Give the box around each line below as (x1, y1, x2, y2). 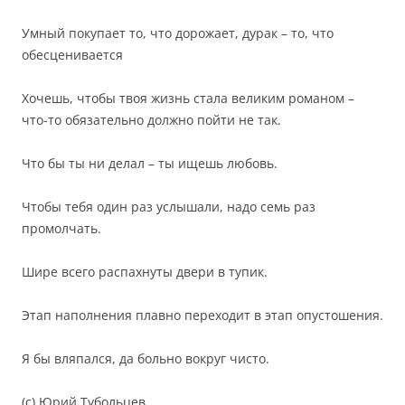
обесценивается (22, 46, 123, 63)
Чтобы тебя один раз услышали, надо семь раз (22, 198, 316, 215)
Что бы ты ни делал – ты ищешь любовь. (22, 155, 278, 172)
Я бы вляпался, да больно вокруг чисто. (22, 350, 269, 367)
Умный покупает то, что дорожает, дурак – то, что (22, 24, 334, 42)
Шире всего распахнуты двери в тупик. (22, 263, 268, 280)
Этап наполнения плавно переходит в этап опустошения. (22, 306, 383, 324)
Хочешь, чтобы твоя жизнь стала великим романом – (22, 89, 354, 107)
